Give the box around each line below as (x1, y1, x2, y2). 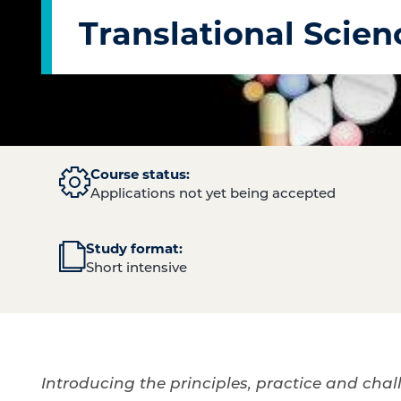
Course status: (90, 165, 190, 183)
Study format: (86, 239, 183, 257)
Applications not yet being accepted (90, 183, 336, 201)
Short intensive (86, 258, 187, 276)
